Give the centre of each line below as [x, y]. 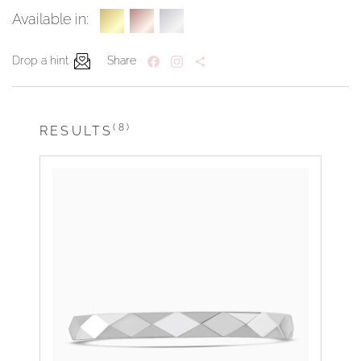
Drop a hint [40, 61]
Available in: [50, 20]
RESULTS [77, 131]
